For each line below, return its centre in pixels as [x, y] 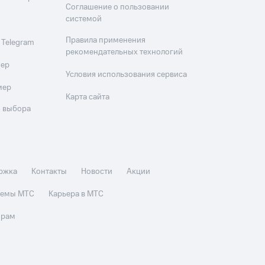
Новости [97, 172]
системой [84, 19]
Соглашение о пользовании [118, 7]
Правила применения [106, 40]
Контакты [49, 172]
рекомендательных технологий [125, 52]
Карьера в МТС [76, 194]
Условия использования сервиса [127, 75]
